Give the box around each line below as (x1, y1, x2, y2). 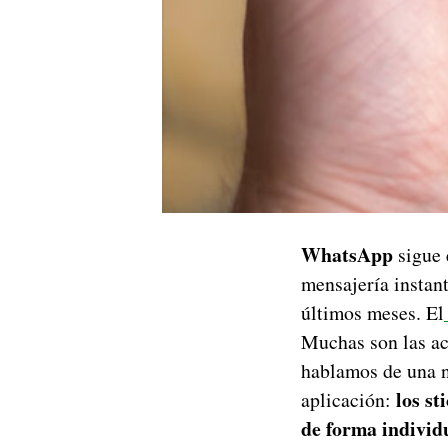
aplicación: (301, 385, 391, 413)
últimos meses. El (301, 298, 444, 326)
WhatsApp (301, 239, 393, 269)
